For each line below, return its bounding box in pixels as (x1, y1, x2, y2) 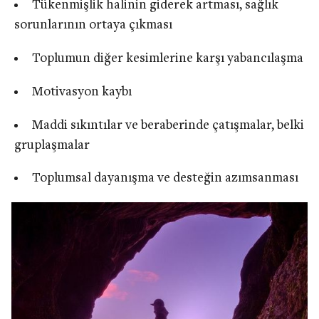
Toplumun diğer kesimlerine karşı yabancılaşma (31, 52, 303, 66)
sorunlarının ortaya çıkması (14, 19, 172, 33)
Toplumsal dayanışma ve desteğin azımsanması (31, 172, 298, 186)
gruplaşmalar (14, 138, 90, 152)
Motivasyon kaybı (31, 85, 132, 99)
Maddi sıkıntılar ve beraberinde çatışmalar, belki (31, 118, 304, 132)
